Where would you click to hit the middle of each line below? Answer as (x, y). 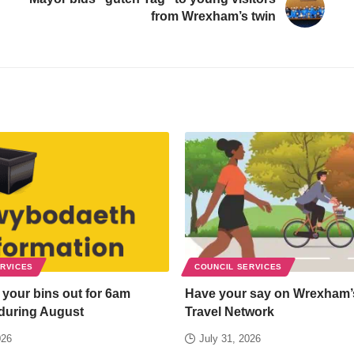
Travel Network (230, 311)
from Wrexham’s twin (213, 16)
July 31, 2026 (230, 338)
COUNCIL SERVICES (239, 266)
